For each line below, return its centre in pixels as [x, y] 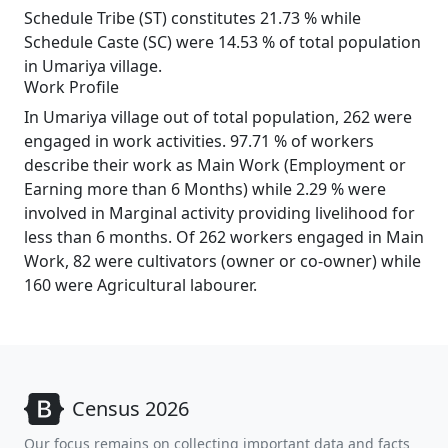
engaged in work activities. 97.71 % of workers [199, 141]
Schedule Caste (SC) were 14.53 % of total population [222, 42]
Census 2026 [130, 408]
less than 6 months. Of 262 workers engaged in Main [224, 237]
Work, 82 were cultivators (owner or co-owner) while [222, 261]
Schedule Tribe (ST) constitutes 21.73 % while [192, 18]
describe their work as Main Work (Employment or [215, 165]
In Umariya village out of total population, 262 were [218, 117]
